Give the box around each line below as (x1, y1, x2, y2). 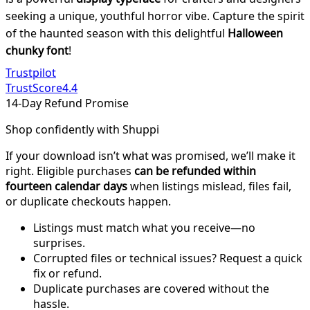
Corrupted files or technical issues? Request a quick (33, 250, 302, 266)
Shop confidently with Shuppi (6, 121, 159, 137)
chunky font (6, 42, 69, 58)
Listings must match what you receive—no (33, 219, 255, 235)
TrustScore (6, 80, 62, 95)
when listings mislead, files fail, (127, 178, 291, 194)
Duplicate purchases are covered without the (33, 280, 269, 296)
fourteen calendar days (6, 178, 127, 194)
